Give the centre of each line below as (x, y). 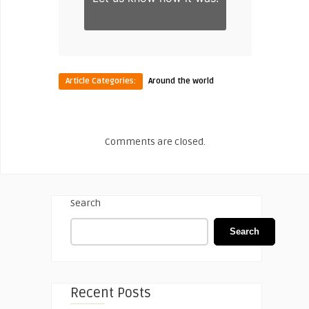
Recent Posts (111, 293)
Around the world (181, 81)
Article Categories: (101, 81)
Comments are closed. (155, 141)
